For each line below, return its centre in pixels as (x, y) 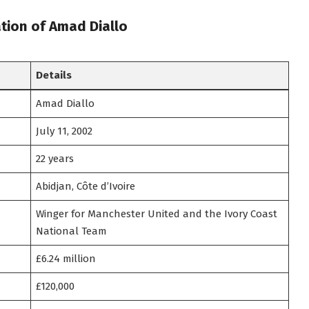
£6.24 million (66, 258)
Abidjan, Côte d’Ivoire (86, 186)
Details (54, 75)
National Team (72, 231)
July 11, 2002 (64, 131)
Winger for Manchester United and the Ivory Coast (157, 213)
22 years (55, 158)
